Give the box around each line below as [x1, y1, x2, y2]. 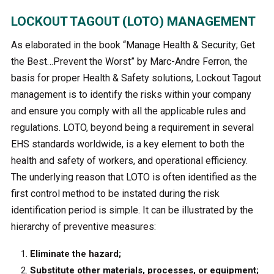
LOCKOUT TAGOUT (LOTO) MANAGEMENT [10, 13, 256, 29]
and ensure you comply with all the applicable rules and [10, 105, 246, 117]
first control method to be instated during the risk [10, 187, 220, 199]
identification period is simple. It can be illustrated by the [10, 204, 253, 216]
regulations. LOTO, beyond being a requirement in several [10, 121, 254, 133]
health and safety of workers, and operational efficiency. [10, 154, 248, 166]
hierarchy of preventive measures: [10, 220, 156, 232]
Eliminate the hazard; [29, 248, 121, 259]
